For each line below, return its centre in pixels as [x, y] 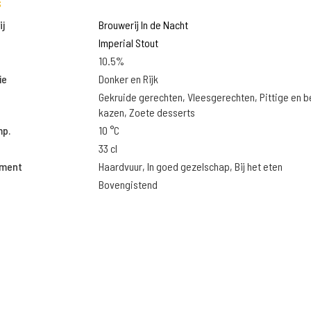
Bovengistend [128, 184]
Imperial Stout [128, 43]
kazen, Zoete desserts [146, 112]
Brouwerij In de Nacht [143, 25]
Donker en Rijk [128, 79]
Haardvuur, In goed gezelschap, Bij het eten [190, 166]
